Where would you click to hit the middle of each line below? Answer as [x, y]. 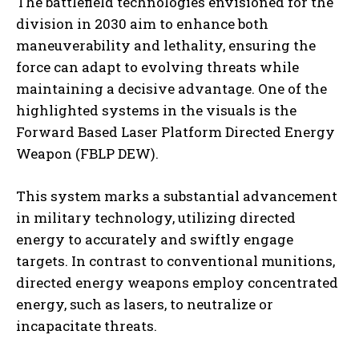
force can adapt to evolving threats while [157, 67]
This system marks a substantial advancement [177, 196]
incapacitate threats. [87, 326]
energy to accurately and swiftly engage [155, 240]
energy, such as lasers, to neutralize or [145, 305]
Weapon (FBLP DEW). [87, 154]
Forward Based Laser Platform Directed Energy [175, 132]
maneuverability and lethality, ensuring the [166, 46]
